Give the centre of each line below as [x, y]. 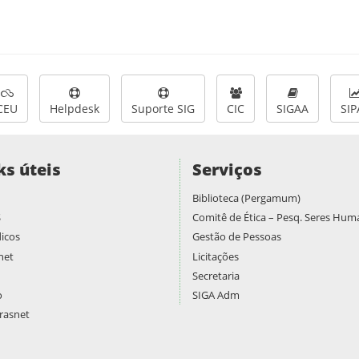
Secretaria [216, 275]
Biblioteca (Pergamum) [246, 198]
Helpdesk [75, 109]
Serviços [227, 169]
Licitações [216, 256]
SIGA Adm [216, 295]
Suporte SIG [163, 109]
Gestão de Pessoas [237, 237]
